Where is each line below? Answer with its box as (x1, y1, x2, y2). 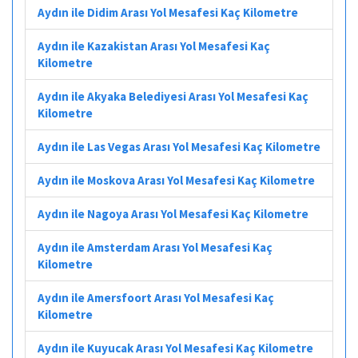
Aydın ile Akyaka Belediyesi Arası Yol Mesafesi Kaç (38, 88, 308, 104)
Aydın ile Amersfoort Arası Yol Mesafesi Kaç (38, 289, 274, 305)
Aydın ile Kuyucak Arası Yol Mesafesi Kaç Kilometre (38, 340, 313, 356)
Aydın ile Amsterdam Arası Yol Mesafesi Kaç (38, 239, 272, 255)
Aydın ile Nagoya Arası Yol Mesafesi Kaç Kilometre (38, 205, 308, 221)
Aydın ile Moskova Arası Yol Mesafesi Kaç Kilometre (38, 172, 315, 188)
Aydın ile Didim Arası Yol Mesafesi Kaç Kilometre (38, 4, 298, 20)
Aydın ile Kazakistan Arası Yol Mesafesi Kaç (38, 38, 270, 54)
